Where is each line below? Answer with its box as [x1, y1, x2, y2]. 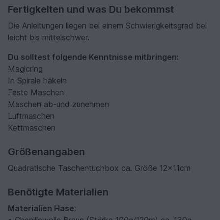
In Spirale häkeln [8, 76, 67, 86]
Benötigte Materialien [8, 186, 109, 198]
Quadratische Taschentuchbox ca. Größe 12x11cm [8, 163, 191, 173]
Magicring [8, 64, 43, 74]
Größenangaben [8, 146, 85, 158]
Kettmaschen [8, 123, 55, 133]
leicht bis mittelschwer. [8, 32, 89, 43]
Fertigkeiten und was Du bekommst [8, 3, 174, 16]
